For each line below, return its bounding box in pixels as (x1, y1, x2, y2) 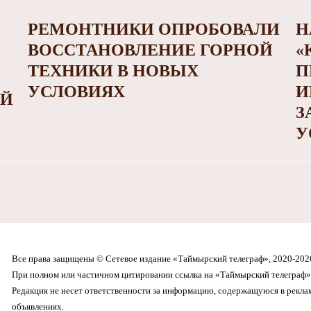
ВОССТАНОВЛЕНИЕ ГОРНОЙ (27, 41, 273, 60)
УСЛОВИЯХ (27, 83, 125, 101)
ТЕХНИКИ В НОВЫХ (27, 62, 199, 81)
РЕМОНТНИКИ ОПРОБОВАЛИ (27, 20, 280, 39)
